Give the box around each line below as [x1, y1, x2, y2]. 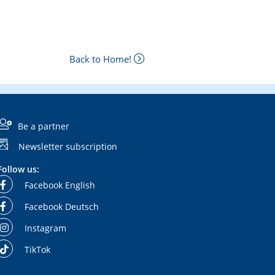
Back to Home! [69, 52, 134, 65]
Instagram [22, 222, 66, 234]
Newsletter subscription [18, 140, 117, 152]
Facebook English [22, 179, 95, 192]
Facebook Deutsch [22, 201, 99, 213]
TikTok [22, 244, 50, 256]
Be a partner [18, 120, 69, 132]
